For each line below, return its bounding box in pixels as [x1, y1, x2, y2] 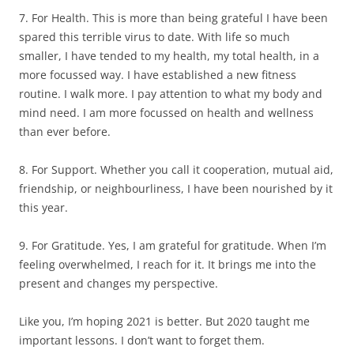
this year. [19, 200, 68, 215]
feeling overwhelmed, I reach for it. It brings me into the [19, 257, 316, 272]
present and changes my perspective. [19, 276, 218, 291]
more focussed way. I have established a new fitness [19, 67, 296, 82]
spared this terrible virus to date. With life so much [19, 29, 290, 44]
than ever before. [19, 124, 111, 139]
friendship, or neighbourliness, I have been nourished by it [19, 181, 333, 196]
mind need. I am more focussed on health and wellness [19, 105, 314, 120]
